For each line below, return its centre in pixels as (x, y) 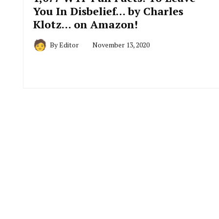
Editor (69, 45)
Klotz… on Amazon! (86, 24)
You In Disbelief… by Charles (108, 11)
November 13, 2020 (121, 45)
